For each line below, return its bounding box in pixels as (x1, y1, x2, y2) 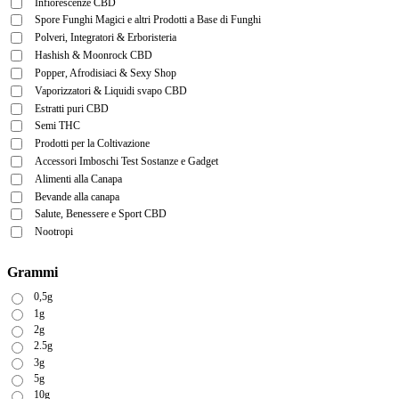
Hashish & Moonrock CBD (35, 49, 152, 62)
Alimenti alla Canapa (35, 172, 122, 185)
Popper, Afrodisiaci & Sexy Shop (35, 66, 176, 79)
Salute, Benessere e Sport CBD (35, 208, 167, 221)
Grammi (7, 264, 58, 280)
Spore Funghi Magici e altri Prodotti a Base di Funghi (35, 13, 261, 27)
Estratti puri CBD (35, 102, 109, 115)
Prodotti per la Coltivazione (35, 137, 150, 151)
